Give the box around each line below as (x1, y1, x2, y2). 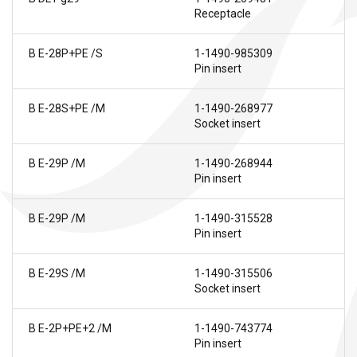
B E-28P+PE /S (29, 46, 103, 60)
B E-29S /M (29, 266, 85, 280)
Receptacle (194, 6, 251, 20)
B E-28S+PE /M (29, 101, 105, 115)
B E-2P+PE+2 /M (29, 321, 112, 335)
